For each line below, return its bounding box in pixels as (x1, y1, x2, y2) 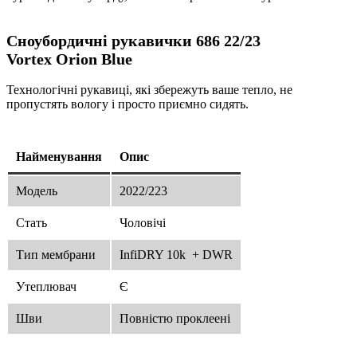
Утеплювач (16, 279, 76, 293)
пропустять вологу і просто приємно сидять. (6, 96, 249, 111)
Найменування (16, 149, 102, 163)
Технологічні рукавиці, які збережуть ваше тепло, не (6, 82, 292, 96)
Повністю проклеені (120, 311, 230, 325)
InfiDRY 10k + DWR (120, 247, 233, 261)
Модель (16, 183, 57, 198)
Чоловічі (120, 215, 166, 229)
